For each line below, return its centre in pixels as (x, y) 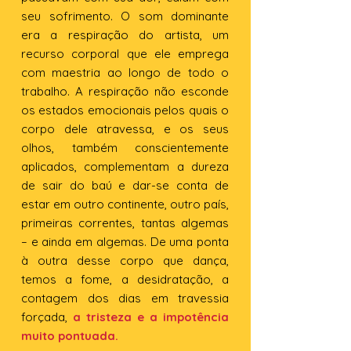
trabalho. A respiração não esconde (125, 91)
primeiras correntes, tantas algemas (125, 223)
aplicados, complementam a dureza (125, 166)
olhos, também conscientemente (125, 148)
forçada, (47, 317)
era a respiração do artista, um (125, 35)
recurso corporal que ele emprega (125, 54)
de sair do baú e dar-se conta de (125, 185)
